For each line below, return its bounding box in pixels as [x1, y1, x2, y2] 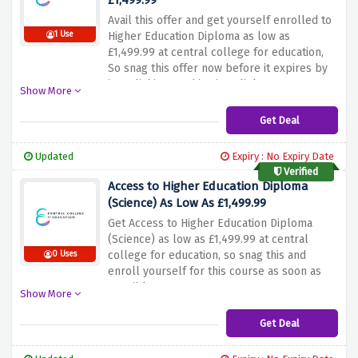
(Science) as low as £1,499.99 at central [108, 233, 308, 247]
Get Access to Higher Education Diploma [108, 217, 312, 231]
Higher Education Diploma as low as [108, 30, 290, 44]
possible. [108, 280, 155, 295]
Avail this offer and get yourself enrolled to [108, 14, 332, 28]
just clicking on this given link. [108, 78, 261, 92]
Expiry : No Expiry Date [229, 150, 334, 163]
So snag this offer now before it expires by [108, 62, 328, 76]
